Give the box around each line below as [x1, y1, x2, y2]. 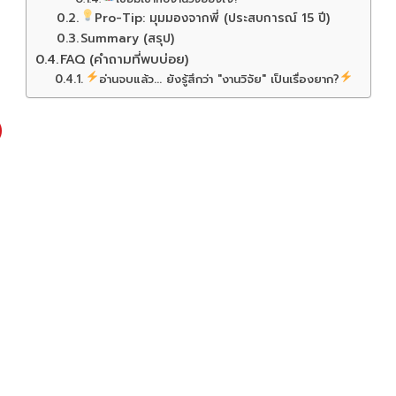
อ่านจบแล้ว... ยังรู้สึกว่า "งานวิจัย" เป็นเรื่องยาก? [98, 71, 339, 88]
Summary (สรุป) [80, 29, 175, 48]
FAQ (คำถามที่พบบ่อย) [60, 49, 189, 69]
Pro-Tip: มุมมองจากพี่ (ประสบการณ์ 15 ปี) [94, 9, 330, 27]
